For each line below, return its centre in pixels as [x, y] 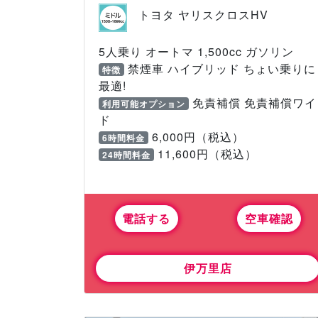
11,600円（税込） [205, 153]
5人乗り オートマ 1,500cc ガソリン [196, 51]
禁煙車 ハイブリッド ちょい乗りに [220, 68]
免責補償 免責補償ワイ [252, 102]
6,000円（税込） [196, 136]
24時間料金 [126, 154]
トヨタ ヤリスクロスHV [204, 15]
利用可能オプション [143, 103]
